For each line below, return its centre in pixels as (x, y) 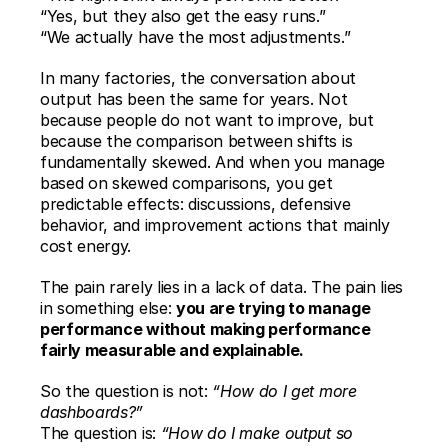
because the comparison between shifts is (196, 141)
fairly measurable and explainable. (172, 350)
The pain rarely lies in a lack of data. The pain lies (222, 287)
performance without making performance (205, 329)
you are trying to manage (273, 308)
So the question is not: (126, 391)
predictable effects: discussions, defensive (195, 204)
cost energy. (86, 246)
